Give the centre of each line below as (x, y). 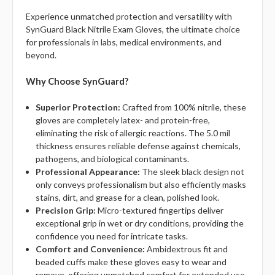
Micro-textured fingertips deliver (160, 211)
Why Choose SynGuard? (77, 81)
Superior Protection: (78, 107)
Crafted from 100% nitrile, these (184, 107)
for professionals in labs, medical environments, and (124, 42)
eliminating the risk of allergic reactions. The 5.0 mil (133, 133)
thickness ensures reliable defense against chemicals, (138, 146)
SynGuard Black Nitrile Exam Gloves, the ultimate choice (133, 29)
